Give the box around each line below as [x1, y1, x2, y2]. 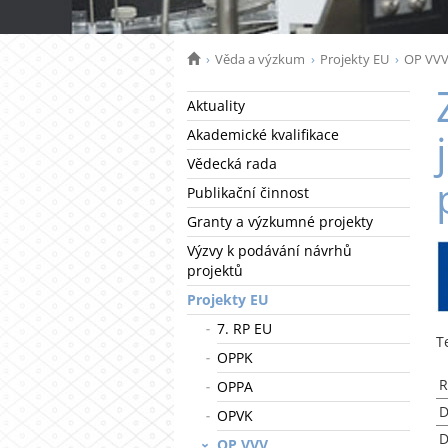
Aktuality [187, 96, 245, 115]
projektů [187, 261, 243, 280]
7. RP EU [217, 319, 272, 338]
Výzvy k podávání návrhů [187, 241, 352, 260]
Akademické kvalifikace [187, 125, 339, 144]
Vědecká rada [187, 154, 277, 173]
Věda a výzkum [215, 50, 305, 68]
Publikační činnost [187, 183, 309, 202]
